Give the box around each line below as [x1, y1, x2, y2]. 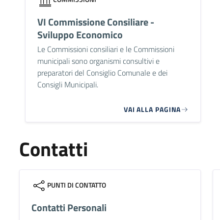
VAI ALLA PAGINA [123, 104, 181, 115]
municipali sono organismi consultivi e [37, 55, 160, 67]
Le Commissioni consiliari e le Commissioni [37, 43, 174, 55]
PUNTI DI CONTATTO [47, 180, 106, 191]
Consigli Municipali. [37, 79, 98, 91]
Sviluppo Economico [37, 27, 123, 43]
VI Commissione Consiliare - [37, 14, 154, 30]
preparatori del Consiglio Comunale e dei [37, 67, 167, 79]
